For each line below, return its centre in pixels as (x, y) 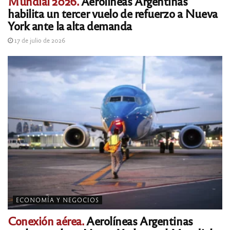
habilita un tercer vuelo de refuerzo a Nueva (113, 13)
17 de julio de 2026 (39, 40)
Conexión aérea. (46, 221)
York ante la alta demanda (70, 26)
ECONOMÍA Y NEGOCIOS (57, 200)
